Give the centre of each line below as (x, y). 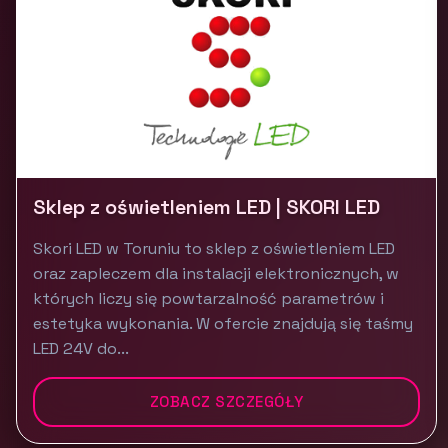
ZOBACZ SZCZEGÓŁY (226, 401)
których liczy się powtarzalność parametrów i (208, 298)
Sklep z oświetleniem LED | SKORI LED (206, 207)
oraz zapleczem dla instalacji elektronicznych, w (216, 273)
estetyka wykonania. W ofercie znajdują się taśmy (223, 323)
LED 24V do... (81, 348)
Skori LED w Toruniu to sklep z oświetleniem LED (214, 248)
